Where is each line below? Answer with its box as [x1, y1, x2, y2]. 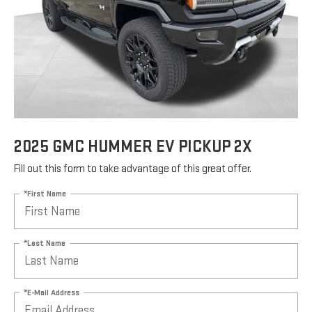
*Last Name [24, 237, 65, 249]
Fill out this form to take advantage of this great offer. [14, 162, 251, 176]
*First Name [24, 188, 66, 199]
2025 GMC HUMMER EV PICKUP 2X [14, 136, 252, 157]
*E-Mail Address [24, 287, 79, 298]
